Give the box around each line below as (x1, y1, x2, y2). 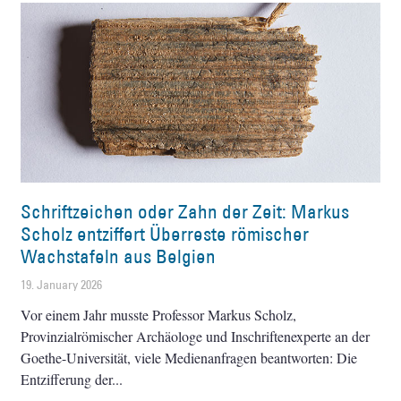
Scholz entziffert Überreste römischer (21, 221, 310, 246)
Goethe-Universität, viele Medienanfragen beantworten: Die (21, 347, 358, 367)
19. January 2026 (21, 276, 103, 293)
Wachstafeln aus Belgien (21, 243, 217, 269)
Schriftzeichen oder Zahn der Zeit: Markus (21, 199, 350, 224)
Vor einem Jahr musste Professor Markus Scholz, (21, 304, 297, 324)
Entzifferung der (21, 369, 113, 388)
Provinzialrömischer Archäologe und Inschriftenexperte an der (21, 326, 371, 346)
